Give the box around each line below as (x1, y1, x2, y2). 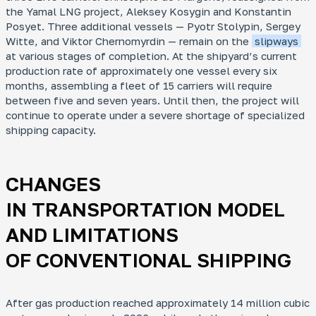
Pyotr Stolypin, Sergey (187, 20, 300, 32)
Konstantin (234, 5, 291, 18)
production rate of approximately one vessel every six (6, 64, 277, 77)
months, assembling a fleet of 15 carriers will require (6, 79, 272, 92)
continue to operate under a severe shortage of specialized (6, 109, 305, 121)
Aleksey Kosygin (126, 5, 213, 18)
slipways (255, 35, 298, 47)
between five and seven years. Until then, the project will (6, 94, 299, 107)
